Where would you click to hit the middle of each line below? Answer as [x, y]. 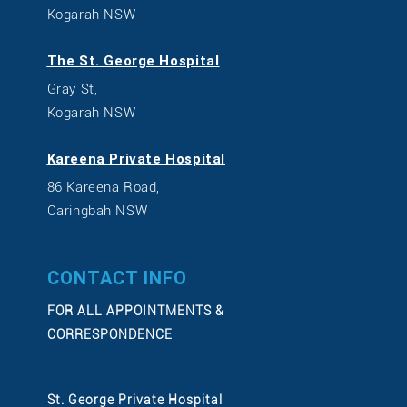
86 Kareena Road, [104, 187]
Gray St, [72, 89]
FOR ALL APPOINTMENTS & [135, 311]
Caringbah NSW [97, 211]
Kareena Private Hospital [136, 159]
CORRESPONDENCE [109, 334]
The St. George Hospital [133, 61]
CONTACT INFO [117, 278]
